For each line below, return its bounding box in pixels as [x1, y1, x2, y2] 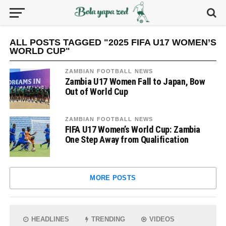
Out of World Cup [65, 86, 128, 97]
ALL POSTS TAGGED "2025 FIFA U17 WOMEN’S [9, 37, 216, 47]
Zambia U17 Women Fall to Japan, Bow [65, 76, 205, 87]
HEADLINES [29, 215, 70, 223]
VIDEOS [147, 215, 175, 223]
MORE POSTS [90, 174, 136, 182]
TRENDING [89, 215, 126, 223]
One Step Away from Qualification [65, 134, 189, 145]
